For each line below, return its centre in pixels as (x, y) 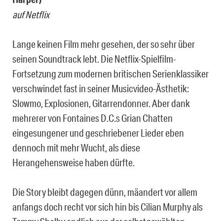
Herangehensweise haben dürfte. (74, 163)
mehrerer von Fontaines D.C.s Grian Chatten (92, 118)
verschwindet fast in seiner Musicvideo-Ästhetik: (101, 89)
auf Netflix (31, 15)
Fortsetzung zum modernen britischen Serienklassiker (110, 74)
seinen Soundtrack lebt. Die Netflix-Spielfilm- (94, 59)
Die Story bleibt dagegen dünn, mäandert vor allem (105, 192)
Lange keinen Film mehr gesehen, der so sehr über (104, 44)
